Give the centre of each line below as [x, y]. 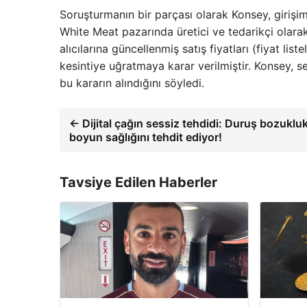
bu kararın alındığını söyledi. [132, 83]
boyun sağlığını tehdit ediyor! [146, 137]
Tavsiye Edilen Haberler [138, 183]
